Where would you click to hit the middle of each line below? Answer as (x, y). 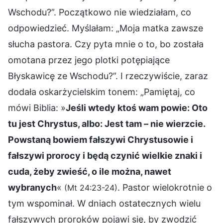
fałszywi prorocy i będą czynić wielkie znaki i (105, 155)
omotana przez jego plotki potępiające (89, 60)
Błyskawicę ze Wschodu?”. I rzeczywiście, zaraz (108, 76)
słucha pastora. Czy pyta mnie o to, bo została (106, 44)
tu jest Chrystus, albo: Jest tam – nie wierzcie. (107, 123)
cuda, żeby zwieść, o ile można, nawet (90, 171)
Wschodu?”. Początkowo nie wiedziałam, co (100, 12)
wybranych (32, 187)
